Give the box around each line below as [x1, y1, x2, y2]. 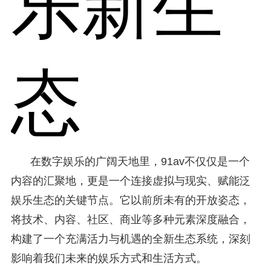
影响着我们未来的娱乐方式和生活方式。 [10, 252, 207, 264]
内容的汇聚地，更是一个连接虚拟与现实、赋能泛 [10, 174, 250, 187]
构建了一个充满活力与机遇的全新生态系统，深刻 [10, 232, 250, 245]
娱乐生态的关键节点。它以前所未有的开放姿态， [10, 194, 250, 206]
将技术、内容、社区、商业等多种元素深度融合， [10, 213, 250, 226]
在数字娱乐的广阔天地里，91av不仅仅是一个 [30, 155, 250, 168]
